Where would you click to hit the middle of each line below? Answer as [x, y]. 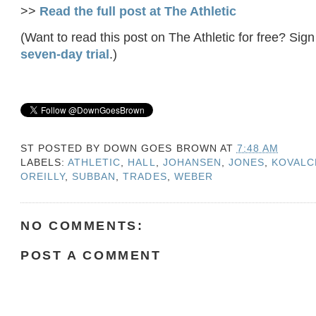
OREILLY [43, 177]
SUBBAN [94, 177]
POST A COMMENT [91, 255]
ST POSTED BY [62, 148]
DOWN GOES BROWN [160, 148]
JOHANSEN [192, 163]
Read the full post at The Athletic [138, 11]
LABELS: [44, 163]
